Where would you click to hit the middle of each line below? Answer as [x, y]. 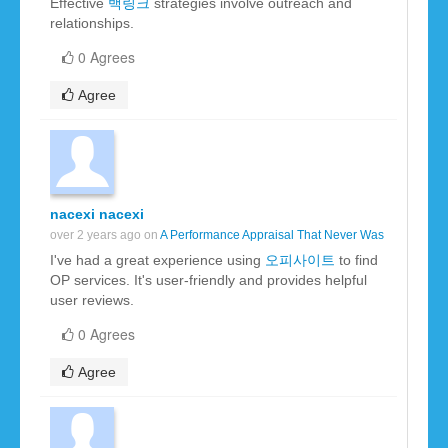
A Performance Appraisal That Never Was [272, 235]
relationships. [92, 23]
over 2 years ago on [105, 235]
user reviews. [92, 300]
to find [356, 260]
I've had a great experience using [157, 260]
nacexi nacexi [97, 214]
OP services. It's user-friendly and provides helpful [208, 280]
